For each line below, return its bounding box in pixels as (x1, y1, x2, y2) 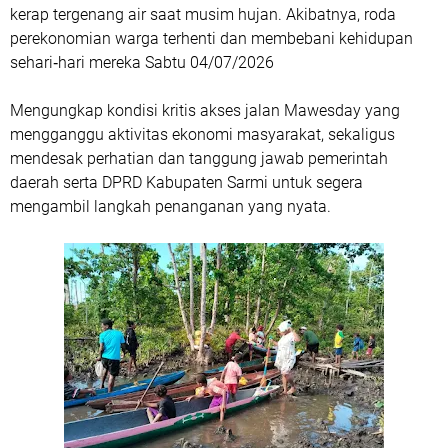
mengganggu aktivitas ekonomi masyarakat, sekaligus (10, 124, 395, 144)
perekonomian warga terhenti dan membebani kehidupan (10, 28, 413, 48)
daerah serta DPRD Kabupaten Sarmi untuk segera (10, 172, 363, 192)
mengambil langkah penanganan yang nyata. (10, 196, 331, 216)
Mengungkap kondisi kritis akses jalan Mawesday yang (10, 100, 400, 120)
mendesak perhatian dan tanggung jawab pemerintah (10, 148, 388, 168)
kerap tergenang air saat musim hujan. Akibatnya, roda (10, 4, 396, 24)
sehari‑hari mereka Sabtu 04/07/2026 (10, 52, 274, 72)
